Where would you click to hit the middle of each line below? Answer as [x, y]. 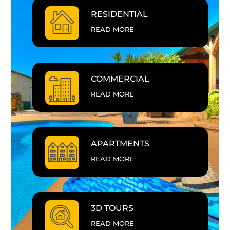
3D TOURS [112, 208]
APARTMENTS [120, 144]
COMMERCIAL [120, 79]
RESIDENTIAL [119, 14]
